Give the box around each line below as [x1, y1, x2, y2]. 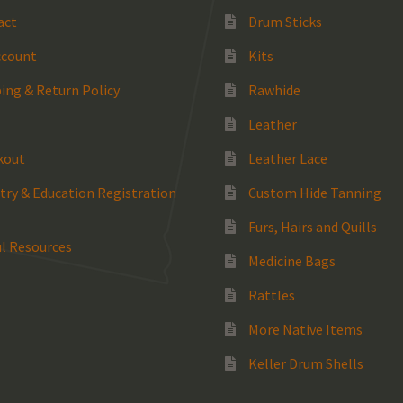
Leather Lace [247, 148, 327, 167]
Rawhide [247, 80, 300, 99]
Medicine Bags [247, 251, 336, 270]
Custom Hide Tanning [247, 183, 381, 201]
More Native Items [247, 319, 363, 338]
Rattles [247, 285, 295, 304]
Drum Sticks [247, 12, 322, 31]
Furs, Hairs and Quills [247, 217, 377, 236]
